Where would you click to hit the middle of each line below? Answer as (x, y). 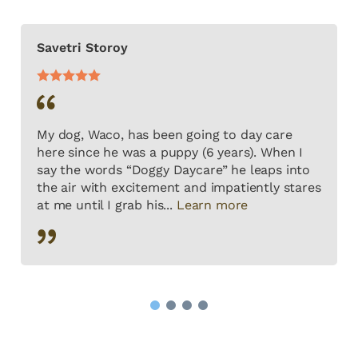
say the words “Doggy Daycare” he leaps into (174, 170)
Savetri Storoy (82, 48)
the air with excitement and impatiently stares (179, 188)
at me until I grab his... (107, 205)
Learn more (212, 205)
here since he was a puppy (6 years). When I (170, 153)
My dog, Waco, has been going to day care (165, 135)
